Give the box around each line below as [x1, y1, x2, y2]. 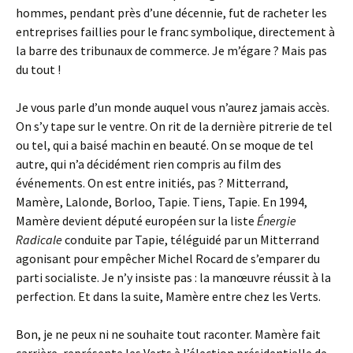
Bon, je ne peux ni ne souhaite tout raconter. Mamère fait [16, 326, 321, 342]
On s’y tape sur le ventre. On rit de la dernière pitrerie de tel [16, 118, 333, 134]
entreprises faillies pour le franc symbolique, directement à [16, 24, 335, 39]
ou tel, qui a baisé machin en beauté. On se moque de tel [16, 137, 314, 153]
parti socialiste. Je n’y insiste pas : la [16, 269, 212, 285]
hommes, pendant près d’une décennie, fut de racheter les [16, 5, 327, 20]
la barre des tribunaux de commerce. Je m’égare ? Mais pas [16, 43, 327, 58]
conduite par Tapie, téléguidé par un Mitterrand [65, 232, 319, 247]
